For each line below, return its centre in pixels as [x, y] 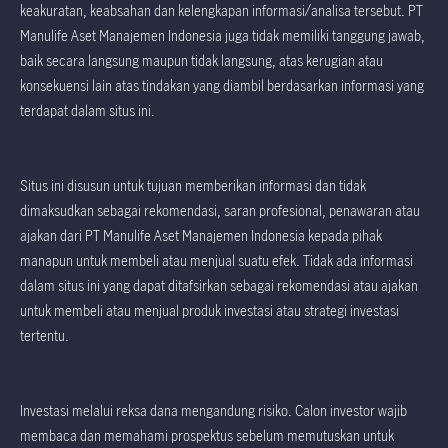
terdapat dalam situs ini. [87, 111]
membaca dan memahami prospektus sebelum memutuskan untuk [207, 436]
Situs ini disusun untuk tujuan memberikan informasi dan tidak [193, 186]
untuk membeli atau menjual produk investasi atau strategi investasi [209, 311]
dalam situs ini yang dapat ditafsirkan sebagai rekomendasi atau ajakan [219, 286]
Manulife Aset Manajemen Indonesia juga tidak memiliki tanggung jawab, [222, 36]
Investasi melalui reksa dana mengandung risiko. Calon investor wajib [213, 411]
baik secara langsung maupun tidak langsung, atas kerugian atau [201, 61]
